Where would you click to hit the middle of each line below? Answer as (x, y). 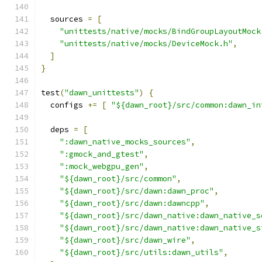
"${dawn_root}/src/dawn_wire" (125, 240)
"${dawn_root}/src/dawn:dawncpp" (132, 203)
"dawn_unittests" (102, 93)
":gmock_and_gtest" (102, 154)
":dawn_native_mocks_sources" (125, 142)
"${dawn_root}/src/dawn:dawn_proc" (137, 191)
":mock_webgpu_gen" (102, 166)
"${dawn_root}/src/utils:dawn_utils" (142, 252)
